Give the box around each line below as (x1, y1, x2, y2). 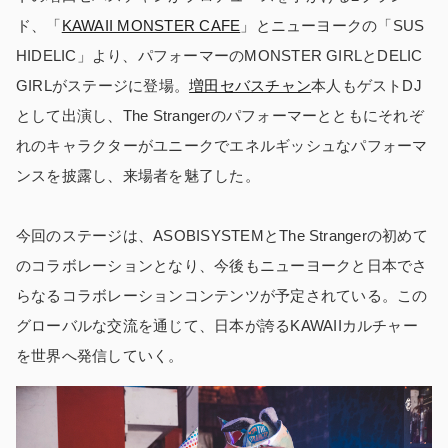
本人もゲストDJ (311, 76, 422, 94)
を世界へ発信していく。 (16, 346, 184, 364)
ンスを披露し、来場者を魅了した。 (16, 166, 260, 184)
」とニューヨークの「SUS (240, 16, 425, 34)
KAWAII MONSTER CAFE (61, 16, 241, 34)
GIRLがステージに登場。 (16, 76, 190, 94)
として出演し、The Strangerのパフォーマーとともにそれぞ (16, 106, 424, 124)
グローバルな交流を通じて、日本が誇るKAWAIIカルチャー (16, 316, 418, 334)
